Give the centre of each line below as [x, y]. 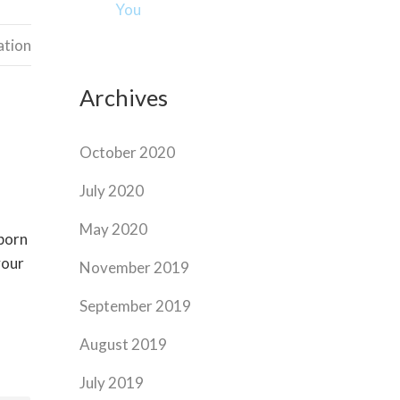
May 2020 [114, 229]
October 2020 [128, 152]
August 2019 [124, 344]
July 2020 [112, 191]
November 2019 [135, 267]
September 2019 [136, 306]
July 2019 [112, 383]
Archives [124, 97]
